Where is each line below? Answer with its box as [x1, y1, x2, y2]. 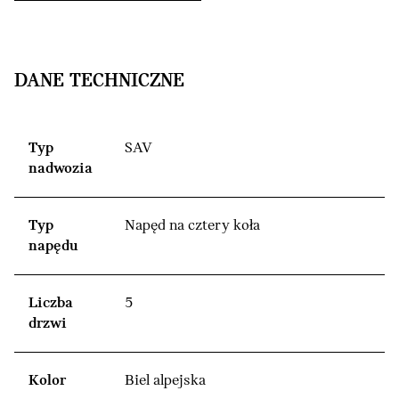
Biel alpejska [125, 371, 206, 389]
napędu [28, 237, 78, 255]
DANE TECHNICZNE [14, 70, 184, 92]
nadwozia [28, 159, 93, 177]
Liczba [28, 294, 73, 312]
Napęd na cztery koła [125, 216, 260, 234]
